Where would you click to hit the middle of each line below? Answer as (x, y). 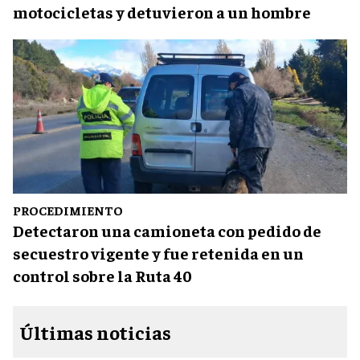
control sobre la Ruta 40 (102, 275)
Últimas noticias (95, 331)
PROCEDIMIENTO (68, 209)
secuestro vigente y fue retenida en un (158, 252)
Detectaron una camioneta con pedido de (167, 230)
